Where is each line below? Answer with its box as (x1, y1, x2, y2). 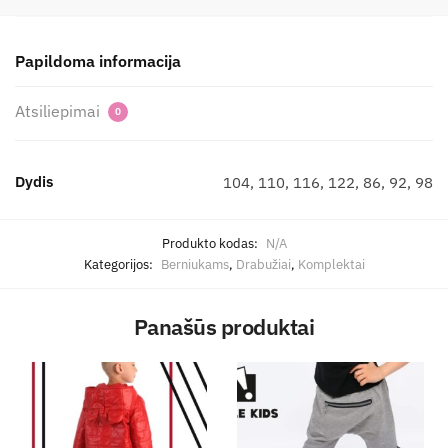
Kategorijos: (83, 255, 156, 273)
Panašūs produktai (133, 311, 315, 341)
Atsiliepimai (15, 100, 104, 121)
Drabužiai (235, 255, 291, 273)
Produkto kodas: (161, 234, 261, 252)
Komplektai (297, 255, 365, 273)
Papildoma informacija (15, 50, 181, 71)
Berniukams (160, 255, 229, 273)
